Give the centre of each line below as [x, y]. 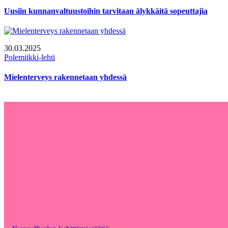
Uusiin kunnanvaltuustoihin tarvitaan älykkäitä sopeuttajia [106, 11]
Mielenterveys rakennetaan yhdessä [65, 77]
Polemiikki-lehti [30, 57]
